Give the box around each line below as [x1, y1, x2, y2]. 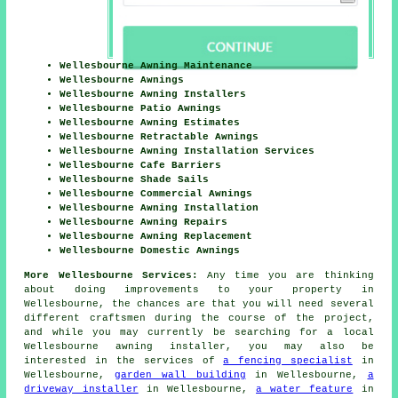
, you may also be [226, 341, 374, 353]
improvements [123, 284, 199, 296]
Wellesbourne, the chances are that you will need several [24, 298, 374, 310]
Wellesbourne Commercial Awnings [60, 188, 253, 200]
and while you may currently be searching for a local [24, 327, 374, 338]
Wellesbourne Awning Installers [60, 89, 247, 100]
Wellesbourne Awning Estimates [60, 117, 241, 129]
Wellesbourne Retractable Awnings [60, 131, 259, 143]
